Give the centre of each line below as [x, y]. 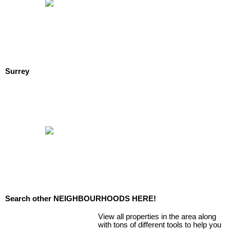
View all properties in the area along [157, 217]
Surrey [17, 72]
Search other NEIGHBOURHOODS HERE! [81, 198]
